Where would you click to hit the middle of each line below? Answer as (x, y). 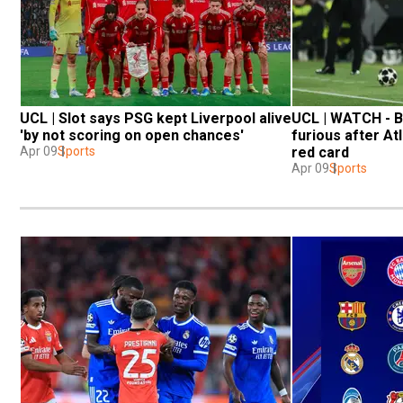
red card (320, 152)
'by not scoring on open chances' (132, 135)
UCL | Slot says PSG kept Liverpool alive (156, 118)
